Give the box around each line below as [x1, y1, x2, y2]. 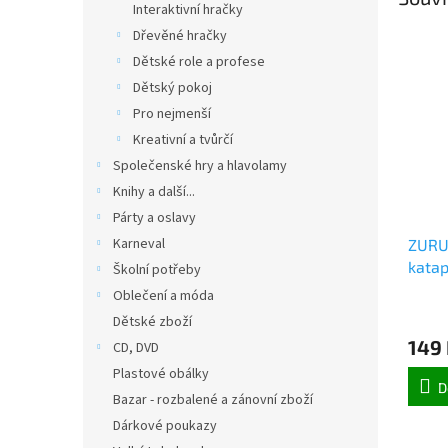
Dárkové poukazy [113, 416, 217, 436]
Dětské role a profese [133, 52, 265, 72]
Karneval [113, 234, 165, 254]
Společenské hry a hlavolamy [113, 156, 287, 176]
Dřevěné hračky [133, 26, 227, 46]
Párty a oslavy [113, 208, 196, 228]
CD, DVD [113, 338, 159, 358]
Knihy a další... [113, 182, 195, 202]
